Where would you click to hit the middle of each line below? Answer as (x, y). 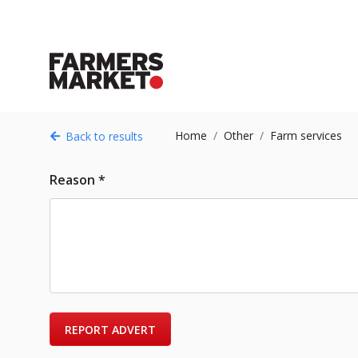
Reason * (78, 179)
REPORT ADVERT (110, 329)
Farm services (306, 135)
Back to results (104, 136)
